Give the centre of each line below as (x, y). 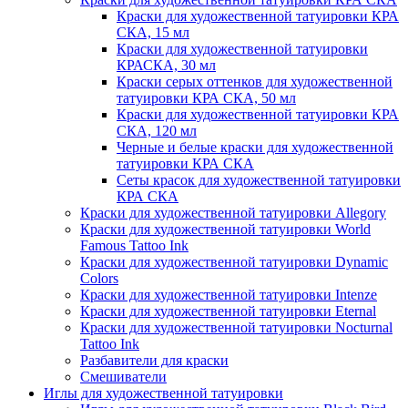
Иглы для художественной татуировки (163, 393)
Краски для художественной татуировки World (225, 229)
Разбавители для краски (154, 360)
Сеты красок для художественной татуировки (259, 180)
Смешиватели (123, 377)
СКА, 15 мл (153, 32)
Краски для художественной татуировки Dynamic (234, 262)
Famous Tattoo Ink (134, 245)
